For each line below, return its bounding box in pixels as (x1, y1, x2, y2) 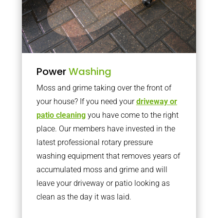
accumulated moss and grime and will (36, 165, 167, 174)
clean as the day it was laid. (36, 192, 131, 201)
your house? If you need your (36, 97, 136, 106)
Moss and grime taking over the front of (36, 83, 171, 92)
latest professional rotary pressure (36, 138, 153, 147)
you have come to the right (85, 110, 179, 120)
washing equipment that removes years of (36, 151, 180, 161)
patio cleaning (36, 110, 86, 120)
